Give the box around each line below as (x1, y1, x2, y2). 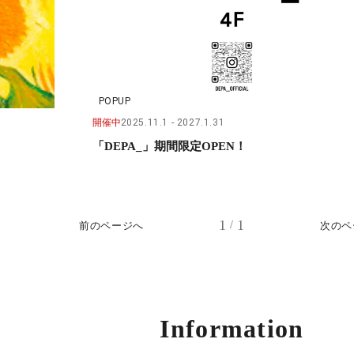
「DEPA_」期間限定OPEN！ (92, 139, 247, 153)
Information (160, 314, 304, 343)
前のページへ (79, 219, 144, 232)
